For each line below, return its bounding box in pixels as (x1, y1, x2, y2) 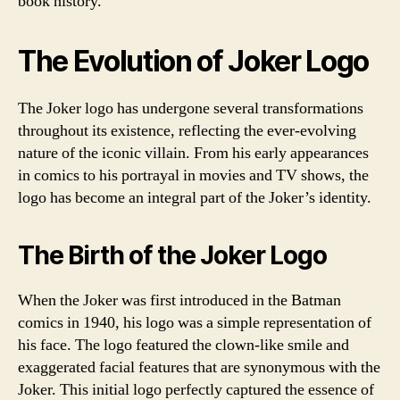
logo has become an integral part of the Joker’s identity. (18, 187, 371, 208)
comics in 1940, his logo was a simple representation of (18, 312, 371, 333)
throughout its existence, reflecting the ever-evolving (18, 121, 356, 141)
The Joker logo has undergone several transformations (18, 98, 363, 119)
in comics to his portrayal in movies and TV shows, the (18, 165, 369, 186)
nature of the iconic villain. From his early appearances (18, 143, 369, 163)
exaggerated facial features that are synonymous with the (18, 357, 380, 378)
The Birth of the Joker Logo (18, 240, 327, 271)
